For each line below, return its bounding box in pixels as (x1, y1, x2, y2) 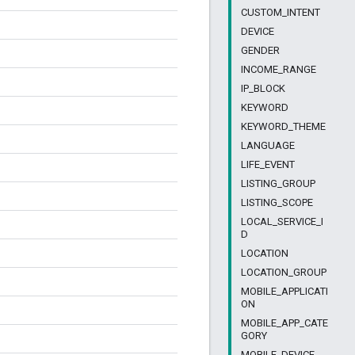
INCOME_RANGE (241, 63, 316, 75)
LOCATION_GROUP (241, 266, 326, 278)
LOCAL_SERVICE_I (241, 216, 323, 227)
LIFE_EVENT (241, 158, 295, 170)
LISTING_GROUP (241, 177, 315, 189)
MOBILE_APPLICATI (241, 285, 328, 297)
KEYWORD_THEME (241, 120, 326, 132)
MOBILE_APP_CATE (241, 317, 328, 329)
